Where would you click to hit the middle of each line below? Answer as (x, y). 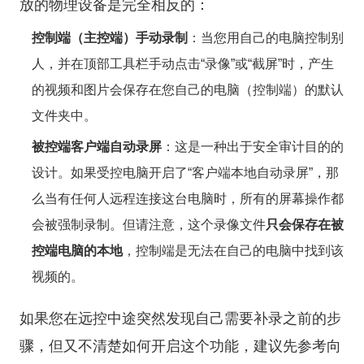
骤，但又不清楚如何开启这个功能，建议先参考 (173, 346)
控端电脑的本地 (77, 251)
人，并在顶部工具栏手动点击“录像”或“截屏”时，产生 (183, 64)
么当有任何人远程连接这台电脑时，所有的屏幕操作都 (188, 199)
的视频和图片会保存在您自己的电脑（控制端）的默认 (188, 90)
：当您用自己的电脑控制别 (266, 38)
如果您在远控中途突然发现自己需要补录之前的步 (180, 318)
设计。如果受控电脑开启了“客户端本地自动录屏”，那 (185, 173)
